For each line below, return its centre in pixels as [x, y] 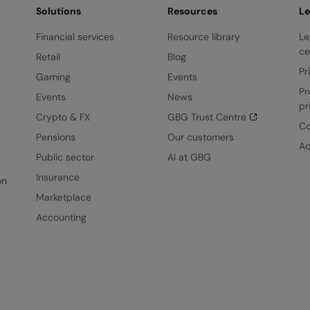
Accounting [61, 218]
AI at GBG [189, 157]
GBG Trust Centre [207, 117]
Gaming [53, 77]
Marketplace [64, 198]
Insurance [58, 177]
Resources [192, 11]
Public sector [65, 157]
